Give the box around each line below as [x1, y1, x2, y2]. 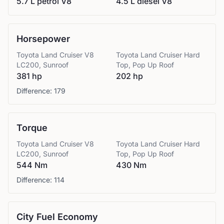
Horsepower [16, 33, 70, 44]
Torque [16, 122, 47, 133]
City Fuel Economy [16, 211, 98, 222]
